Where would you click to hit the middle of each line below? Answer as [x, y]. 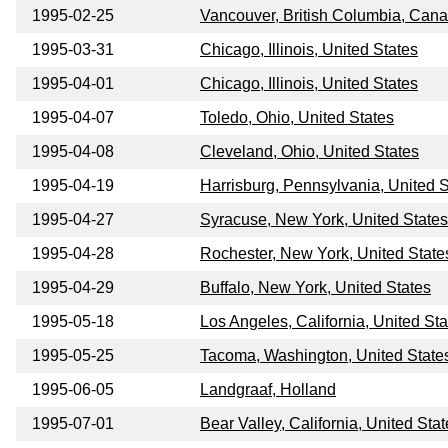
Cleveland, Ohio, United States [309, 152]
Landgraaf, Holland [268, 390]
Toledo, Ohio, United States [297, 118]
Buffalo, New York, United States [315, 288]
